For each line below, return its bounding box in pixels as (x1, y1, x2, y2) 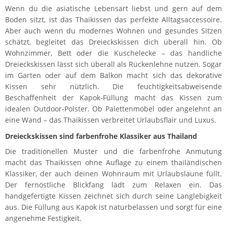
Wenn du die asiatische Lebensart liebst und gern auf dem (5, 4, 222, 13)
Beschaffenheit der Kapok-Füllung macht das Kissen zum (5, 93, 222, 102)
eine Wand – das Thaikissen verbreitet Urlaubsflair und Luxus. (5, 115, 216, 125)
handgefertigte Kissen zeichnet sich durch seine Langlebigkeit (5, 191, 222, 201)
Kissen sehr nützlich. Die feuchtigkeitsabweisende (5, 82, 222, 91)
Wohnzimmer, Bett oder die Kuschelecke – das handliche (5, 48, 222, 58)
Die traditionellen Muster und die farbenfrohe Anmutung (5, 146, 222, 156)
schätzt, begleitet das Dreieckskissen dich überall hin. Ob (5, 37, 222, 47)
